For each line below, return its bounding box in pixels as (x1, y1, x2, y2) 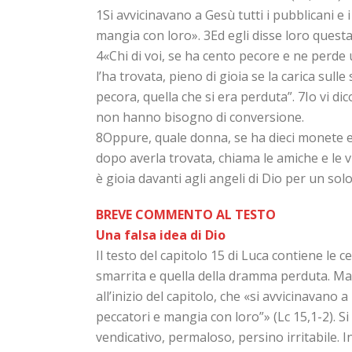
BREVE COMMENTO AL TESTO (96, 206, 276, 223)
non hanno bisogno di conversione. (96, 108, 304, 126)
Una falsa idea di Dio (96, 226, 225, 244)
